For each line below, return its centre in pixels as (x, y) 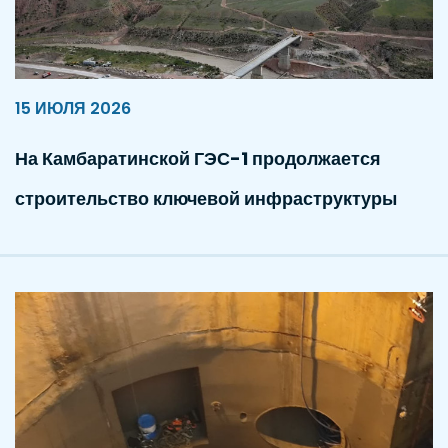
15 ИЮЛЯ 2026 (73, 109)
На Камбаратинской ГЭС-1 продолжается (198, 159)
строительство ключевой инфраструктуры (206, 199)
